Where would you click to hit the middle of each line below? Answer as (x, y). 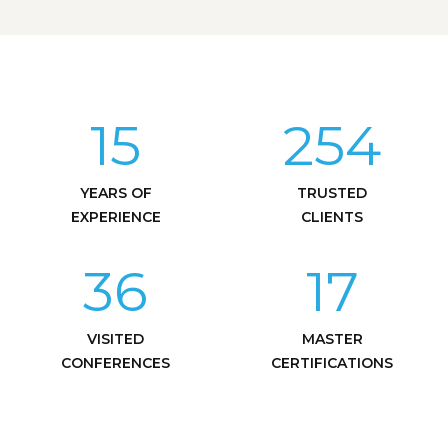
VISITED (116, 338)
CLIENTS (332, 216)
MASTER (332, 338)
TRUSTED (332, 192)
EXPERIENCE (115, 216)
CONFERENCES (116, 362)
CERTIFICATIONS (332, 362)
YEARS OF (115, 192)
